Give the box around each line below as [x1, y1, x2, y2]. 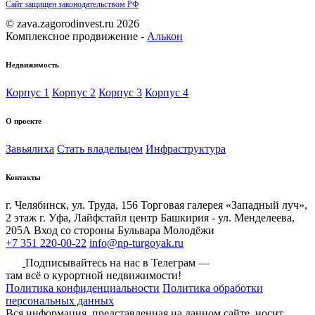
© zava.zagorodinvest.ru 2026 [6, 18, 139, 30]
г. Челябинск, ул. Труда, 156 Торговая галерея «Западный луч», [6, 198, 307, 211]
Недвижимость [6, 60, 59, 70]
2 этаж [6, 211, 39, 224]
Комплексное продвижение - [6, 30, 147, 43]
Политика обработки [162, 281, 263, 294]
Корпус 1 [6, 86, 49, 98]
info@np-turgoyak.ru [89, 236, 184, 249]
